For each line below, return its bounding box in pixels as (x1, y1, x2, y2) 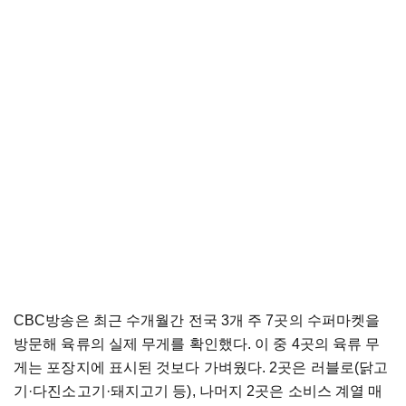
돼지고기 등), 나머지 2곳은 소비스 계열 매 (110, 383, 383, 400)
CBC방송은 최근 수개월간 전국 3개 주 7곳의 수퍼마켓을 (14, 313, 381, 329)
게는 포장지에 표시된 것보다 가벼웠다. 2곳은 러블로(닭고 (14, 360, 389, 376)
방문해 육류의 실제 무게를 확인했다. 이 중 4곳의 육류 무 (14, 336, 381, 353)
